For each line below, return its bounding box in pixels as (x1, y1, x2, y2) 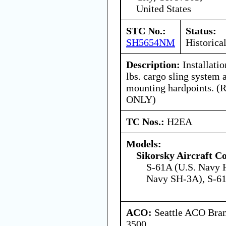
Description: (126, 59, 180, 70)
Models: (126, 138, 161, 149)
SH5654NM (126, 36, 175, 48)
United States (136, 3, 191, 14)
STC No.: (126, 25, 166, 36)
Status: (186, 25, 216, 36)
